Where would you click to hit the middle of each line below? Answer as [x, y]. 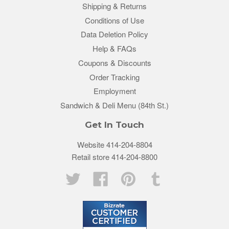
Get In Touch [114, 125]
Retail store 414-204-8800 [114, 157]
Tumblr [175, 177]
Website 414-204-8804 [114, 145]
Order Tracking [114, 77]
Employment [114, 91]
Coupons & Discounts [114, 62]
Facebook [125, 177]
